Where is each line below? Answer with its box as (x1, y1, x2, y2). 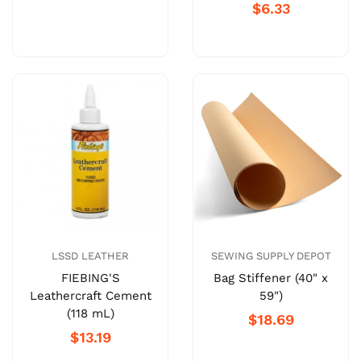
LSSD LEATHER (52, 250, 129, 263)
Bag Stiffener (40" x (214, 271, 328, 286)
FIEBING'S (60, 271, 120, 286)
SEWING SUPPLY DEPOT (210, 250, 331, 263)
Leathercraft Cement (29, 288, 151, 304)
